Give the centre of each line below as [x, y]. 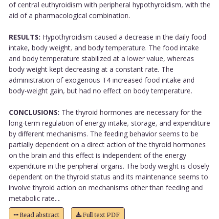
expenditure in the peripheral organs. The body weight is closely [109, 166]
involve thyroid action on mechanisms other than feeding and [106, 187]
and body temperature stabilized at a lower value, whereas [101, 58]
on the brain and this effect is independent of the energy [97, 155]
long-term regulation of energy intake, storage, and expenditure [109, 123]
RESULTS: [24, 37]
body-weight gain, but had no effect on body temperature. [100, 90]
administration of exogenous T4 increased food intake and [101, 80]
